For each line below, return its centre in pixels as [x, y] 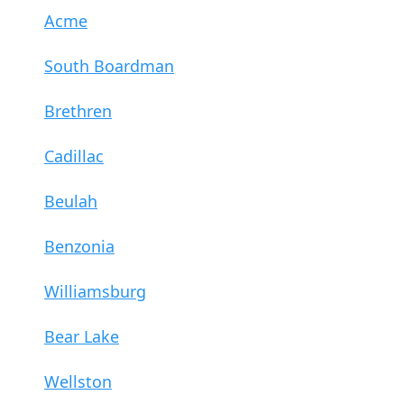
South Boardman [109, 65]
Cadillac [74, 156]
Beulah [71, 201]
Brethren [78, 110]
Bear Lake [82, 336]
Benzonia [79, 246]
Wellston [78, 381]
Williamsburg [95, 291]
